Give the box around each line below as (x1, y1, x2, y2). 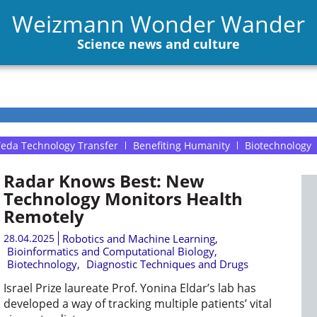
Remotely (3, 204, 84, 228)
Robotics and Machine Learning (62, 231, 215, 246)
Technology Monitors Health (3, 187, 243, 210)
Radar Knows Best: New (3, 169, 204, 192)
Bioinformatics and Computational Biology (6, 244, 214, 258)
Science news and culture (77, 35, 240, 52)
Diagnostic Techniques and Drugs (86, 257, 248, 271)
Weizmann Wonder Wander (12, 8, 305, 39)
